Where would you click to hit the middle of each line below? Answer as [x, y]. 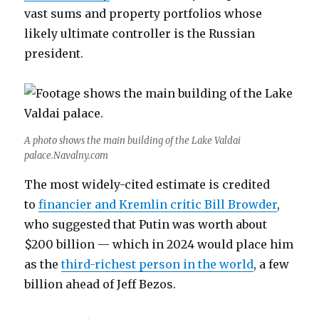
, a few [272, 264]
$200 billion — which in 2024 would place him [159, 244]
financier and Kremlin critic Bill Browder [158, 204]
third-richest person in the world [158, 264]
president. [54, 53]
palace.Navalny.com [67, 155]
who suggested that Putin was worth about [146, 224]
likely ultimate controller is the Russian [140, 33]
